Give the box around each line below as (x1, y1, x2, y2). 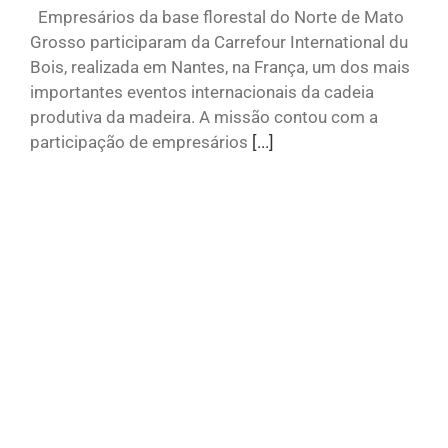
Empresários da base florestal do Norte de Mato (30, 7, 404, 28)
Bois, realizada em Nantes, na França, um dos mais (30, 57, 410, 78)
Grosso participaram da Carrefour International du (30, 32, 408, 53)
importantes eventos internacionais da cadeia (30, 82, 374, 103)
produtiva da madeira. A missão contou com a (30, 107, 378, 128)
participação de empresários (30, 132, 252, 153)
